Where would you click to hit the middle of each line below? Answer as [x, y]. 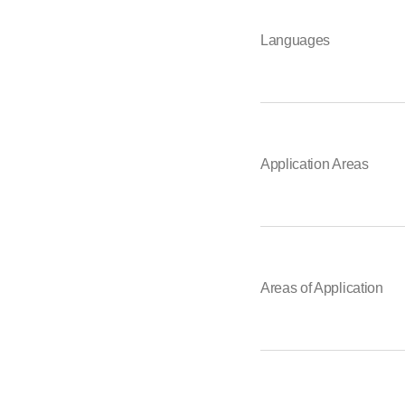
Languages [296, 40]
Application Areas [315, 164]
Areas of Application [322, 287]
